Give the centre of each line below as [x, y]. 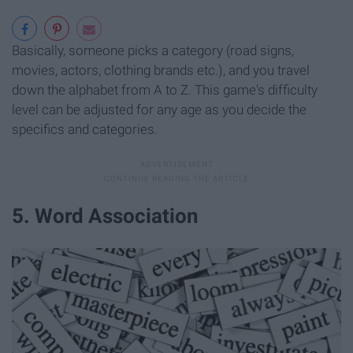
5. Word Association [105, 216]
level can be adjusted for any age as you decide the [159, 110]
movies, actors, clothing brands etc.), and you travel [161, 71]
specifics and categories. [85, 130]
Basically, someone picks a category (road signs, [153, 51]
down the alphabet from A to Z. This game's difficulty [165, 90]
